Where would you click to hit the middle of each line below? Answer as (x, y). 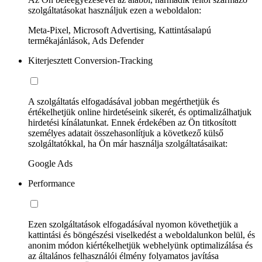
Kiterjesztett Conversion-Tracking (90, 60)
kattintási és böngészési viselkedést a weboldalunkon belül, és (142, 235)
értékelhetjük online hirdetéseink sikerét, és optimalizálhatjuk (140, 112)
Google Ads (50, 163)
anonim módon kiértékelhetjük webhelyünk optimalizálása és (140, 245)
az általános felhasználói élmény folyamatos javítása (123, 256)
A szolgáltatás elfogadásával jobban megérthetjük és (124, 101)
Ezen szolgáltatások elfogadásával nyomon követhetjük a (133, 224)
